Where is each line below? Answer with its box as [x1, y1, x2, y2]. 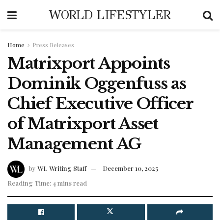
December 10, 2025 [103, 164, 158, 172]
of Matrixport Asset [7, 114, 158, 134]
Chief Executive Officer [7, 94, 193, 113]
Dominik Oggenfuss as [7, 74, 186, 93]
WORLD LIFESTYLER [49, 7, 171, 23]
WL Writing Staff [37, 164, 86, 172]
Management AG [7, 134, 141, 154]
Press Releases [32, 41, 74, 49]
